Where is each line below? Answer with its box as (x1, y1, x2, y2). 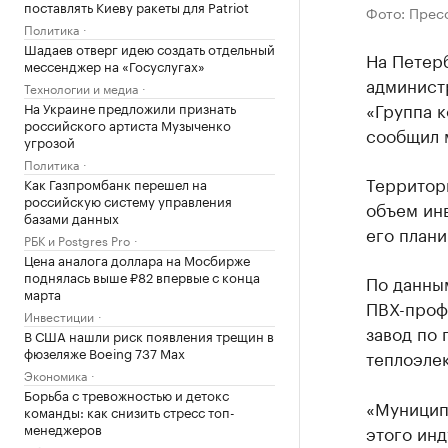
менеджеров (24, 418, 102, 438)
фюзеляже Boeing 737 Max (24, 342, 185, 362)
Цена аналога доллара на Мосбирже (24, 249, 250, 269)
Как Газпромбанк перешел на (24, 173, 207, 193)
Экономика (24, 365, 87, 384)
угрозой (24, 131, 75, 151)
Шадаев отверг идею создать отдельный (24, 38, 275, 58)
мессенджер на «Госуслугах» (24, 55, 205, 75)
